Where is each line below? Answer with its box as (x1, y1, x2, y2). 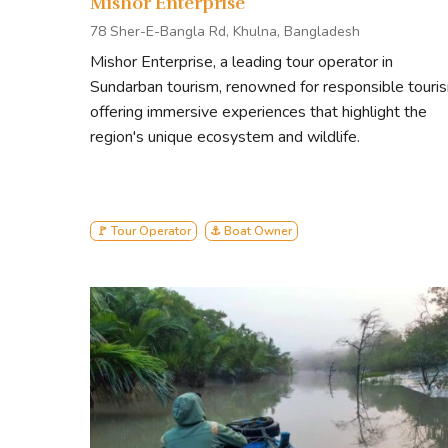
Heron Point (113, 20, 197, 43)
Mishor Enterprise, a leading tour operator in (90, 50, 393, 73)
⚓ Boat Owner (210, 222, 293, 239)
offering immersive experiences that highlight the (90, 100, 427, 123)
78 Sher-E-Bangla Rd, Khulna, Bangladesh (90, 21, 360, 41)
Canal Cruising (113, 45, 209, 68)
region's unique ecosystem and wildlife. (90, 125, 360, 148)
